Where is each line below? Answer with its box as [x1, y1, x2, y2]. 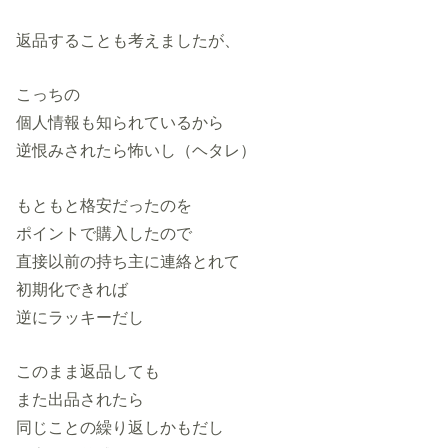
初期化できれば [16, 279, 129, 298]
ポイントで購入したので [16, 223, 193, 242]
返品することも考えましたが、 [16, 30, 241, 49]
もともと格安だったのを [16, 195, 193, 214]
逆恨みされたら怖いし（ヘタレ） [16, 141, 257, 160]
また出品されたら [16, 390, 145, 408]
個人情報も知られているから [16, 113, 225, 132]
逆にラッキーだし [16, 307, 145, 326]
